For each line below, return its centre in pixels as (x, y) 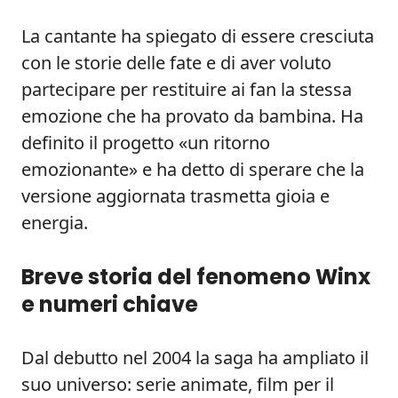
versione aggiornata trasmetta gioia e (175, 196)
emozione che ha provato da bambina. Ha (192, 116)
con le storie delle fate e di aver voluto (176, 63)
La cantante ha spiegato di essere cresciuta (198, 36)
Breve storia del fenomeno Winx (196, 277)
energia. (55, 223)
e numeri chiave (110, 304)
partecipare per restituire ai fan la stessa (187, 89)
